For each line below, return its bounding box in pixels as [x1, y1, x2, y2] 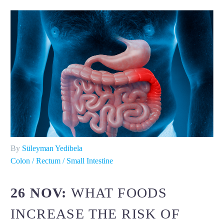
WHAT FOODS [71, 185, 167, 201]
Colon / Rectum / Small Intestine [10, 156, 113, 165]
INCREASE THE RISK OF [10, 206, 180, 222]
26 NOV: [10, 185, 71, 201]
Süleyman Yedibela [22, 143, 82, 152]
